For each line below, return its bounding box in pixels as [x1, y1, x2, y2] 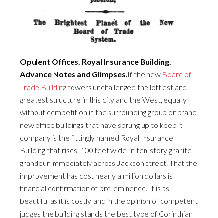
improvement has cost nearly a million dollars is [20, 170, 173, 180]
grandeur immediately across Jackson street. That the [20, 158, 197, 167]
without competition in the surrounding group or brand [20, 107, 197, 117]
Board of [162, 69, 191, 79]
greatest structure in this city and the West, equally [20, 94, 187, 104]
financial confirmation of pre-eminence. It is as [20, 183, 169, 193]
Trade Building [20, 82, 66, 91]
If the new [127, 69, 162, 79]
